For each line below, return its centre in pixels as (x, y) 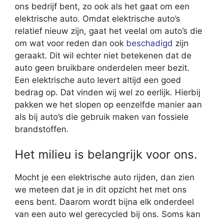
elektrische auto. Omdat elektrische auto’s (97, 18)
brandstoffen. (42, 129)
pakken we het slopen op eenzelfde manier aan (108, 104)
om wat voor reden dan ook (70, 43)
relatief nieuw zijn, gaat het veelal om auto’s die (109, 31)
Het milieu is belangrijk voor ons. (106, 155)
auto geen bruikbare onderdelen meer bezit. (102, 68)
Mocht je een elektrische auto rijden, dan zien (105, 178)
